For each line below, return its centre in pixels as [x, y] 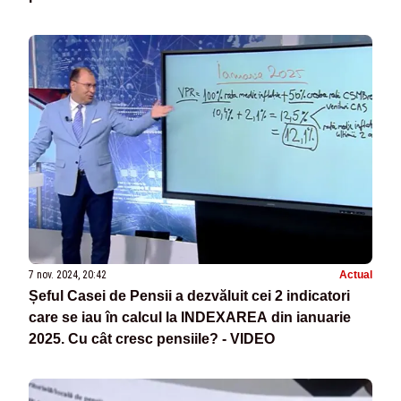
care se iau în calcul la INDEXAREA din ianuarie [190, 318]
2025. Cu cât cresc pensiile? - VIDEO [152, 339]
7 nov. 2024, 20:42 [68, 275]
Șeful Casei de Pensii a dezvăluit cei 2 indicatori [189, 296]
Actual [356, 275]
